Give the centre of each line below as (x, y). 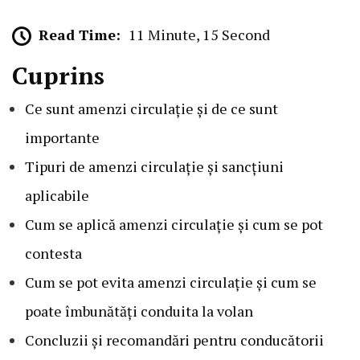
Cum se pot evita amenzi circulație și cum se (171, 282)
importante (62, 138)
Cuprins (58, 76)
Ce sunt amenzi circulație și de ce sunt (151, 109)
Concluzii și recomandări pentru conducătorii (174, 340)
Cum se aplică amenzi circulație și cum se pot (174, 225)
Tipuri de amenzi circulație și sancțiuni (154, 167)
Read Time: (80, 34)
